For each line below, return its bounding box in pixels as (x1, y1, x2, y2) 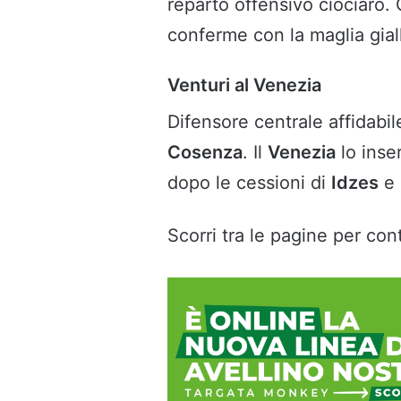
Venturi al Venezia (167, 74, 321, 97)
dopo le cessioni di (167, 172, 331, 194)
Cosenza (167, 141, 243, 164)
